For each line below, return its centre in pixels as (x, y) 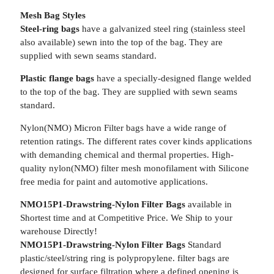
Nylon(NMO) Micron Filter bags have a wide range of (123, 128)
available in (209, 204)
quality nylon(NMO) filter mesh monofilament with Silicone (134, 168)
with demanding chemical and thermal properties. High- (127, 155)
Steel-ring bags (50, 29)
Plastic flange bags (57, 78)
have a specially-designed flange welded (172, 78)
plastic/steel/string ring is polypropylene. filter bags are (124, 258)
